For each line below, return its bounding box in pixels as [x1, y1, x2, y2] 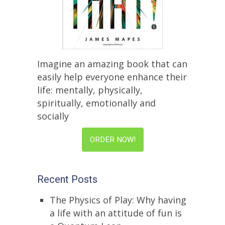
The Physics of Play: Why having [50, 194, 186, 206]
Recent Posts [37, 172, 97, 187]
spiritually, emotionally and [37, 97, 156, 109]
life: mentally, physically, [37, 84, 143, 96]
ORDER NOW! [89, 134, 136, 146]
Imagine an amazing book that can [37, 58, 187, 70]
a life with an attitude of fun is [50, 207, 182, 219]
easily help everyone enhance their [37, 71, 187, 83]
